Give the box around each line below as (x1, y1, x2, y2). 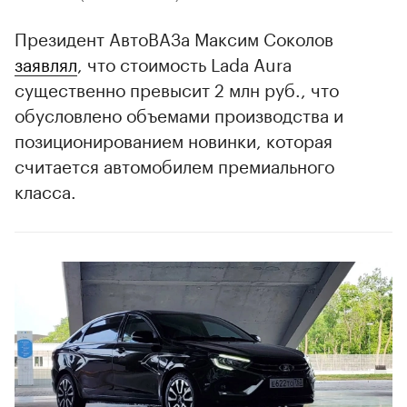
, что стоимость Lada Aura (77, 48, 292, 76)
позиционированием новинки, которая (15, 124, 333, 153)
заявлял (15, 48, 77, 76)
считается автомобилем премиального (15, 150, 334, 178)
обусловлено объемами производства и (15, 99, 343, 127)
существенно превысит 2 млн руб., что (15, 74, 339, 102)
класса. (15, 175, 76, 203)
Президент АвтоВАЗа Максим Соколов (15, 23, 333, 51)
